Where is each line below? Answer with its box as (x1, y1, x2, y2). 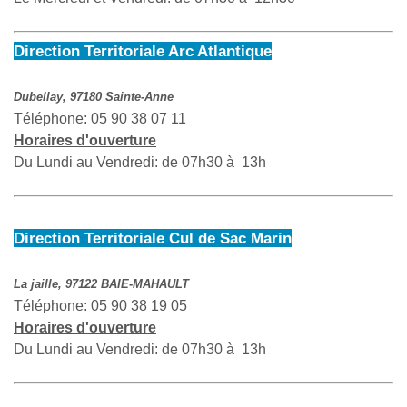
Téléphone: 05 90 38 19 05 (14, 298, 187, 314)
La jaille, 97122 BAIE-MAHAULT (14, 277, 189, 292)
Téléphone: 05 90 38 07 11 (14, 111, 186, 127)
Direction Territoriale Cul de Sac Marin (14, 229, 292, 248)
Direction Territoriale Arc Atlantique (14, 42, 272, 61)
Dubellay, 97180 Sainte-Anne (14, 90, 174, 104)
